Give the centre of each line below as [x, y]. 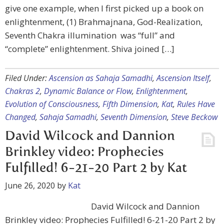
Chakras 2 [22, 91]
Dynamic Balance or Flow [88, 91]
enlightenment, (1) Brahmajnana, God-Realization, [104, 22]
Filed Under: [27, 78]
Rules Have [196, 104]
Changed [20, 117]
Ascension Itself [183, 78]
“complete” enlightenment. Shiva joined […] [90, 49]
